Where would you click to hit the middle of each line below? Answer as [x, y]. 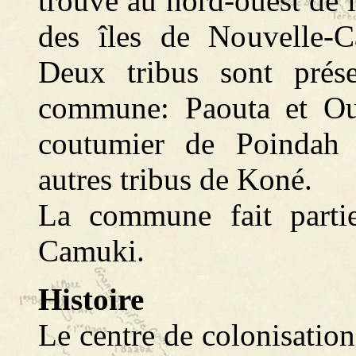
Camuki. [91, 251]
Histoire [91, 299]
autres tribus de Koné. [175, 179]
